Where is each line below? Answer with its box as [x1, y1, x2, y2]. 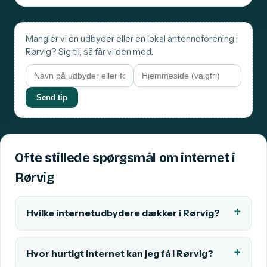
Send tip [36, 93, 67, 103]
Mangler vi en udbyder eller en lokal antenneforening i [26, 33, 238, 45]
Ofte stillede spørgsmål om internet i [15, 150, 236, 166]
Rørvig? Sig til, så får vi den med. [26, 46, 153, 58]
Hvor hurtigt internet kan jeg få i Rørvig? [26, 248, 213, 260]
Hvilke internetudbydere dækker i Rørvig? [26, 207, 220, 219]
